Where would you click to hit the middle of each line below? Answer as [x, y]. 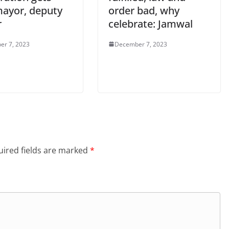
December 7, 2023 [141, 44]
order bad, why [144, 10]
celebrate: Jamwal [151, 24]
